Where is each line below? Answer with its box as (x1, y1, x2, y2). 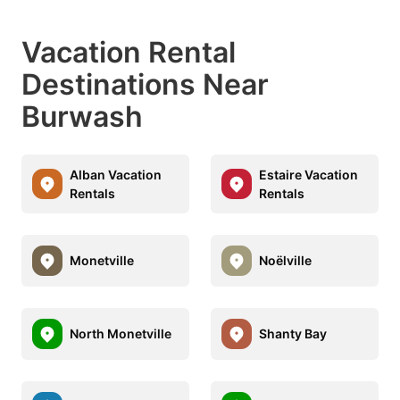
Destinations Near (21, 66, 269, 102)
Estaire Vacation (259, 166, 358, 182)
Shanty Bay (259, 326, 327, 342)
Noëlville (259, 253, 312, 269)
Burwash (21, 98, 143, 134)
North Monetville (70, 326, 171, 342)
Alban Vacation (70, 166, 162, 182)
